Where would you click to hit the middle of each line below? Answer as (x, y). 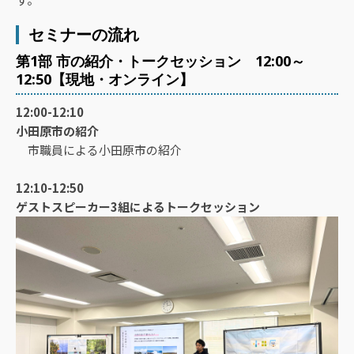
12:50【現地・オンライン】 (105, 79)
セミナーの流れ (84, 34)
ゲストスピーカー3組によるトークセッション (138, 206)
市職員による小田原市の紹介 (99, 149)
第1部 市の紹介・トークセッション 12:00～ (160, 60)
